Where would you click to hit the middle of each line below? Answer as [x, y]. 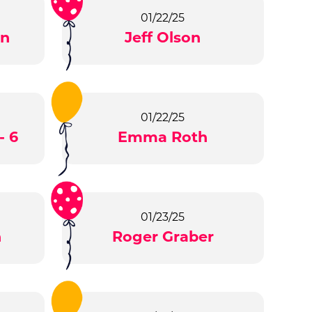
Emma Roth [163, 137]
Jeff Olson [163, 38]
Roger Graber [163, 237]
